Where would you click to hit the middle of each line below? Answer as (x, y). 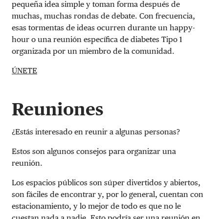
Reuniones (58, 109)
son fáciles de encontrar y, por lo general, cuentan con (108, 194)
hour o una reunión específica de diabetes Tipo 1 (97, 39)
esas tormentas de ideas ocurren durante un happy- (103, 27)
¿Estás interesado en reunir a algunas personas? (96, 131)
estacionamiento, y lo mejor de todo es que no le (96, 206)
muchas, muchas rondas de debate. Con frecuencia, (103, 16)
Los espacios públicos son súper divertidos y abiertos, (106, 182)
